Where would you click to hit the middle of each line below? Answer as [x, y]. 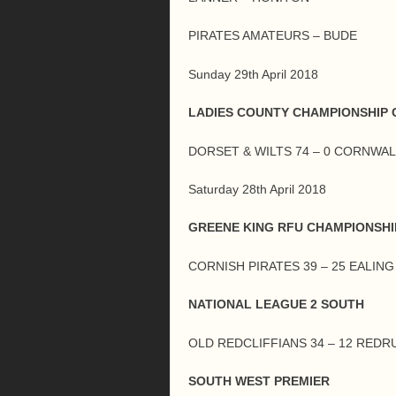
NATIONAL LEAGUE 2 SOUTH [276, 305]
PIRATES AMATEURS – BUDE [273, 36]
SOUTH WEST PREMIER [259, 381]
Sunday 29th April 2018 [253, 74]
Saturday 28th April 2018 [257, 189]
